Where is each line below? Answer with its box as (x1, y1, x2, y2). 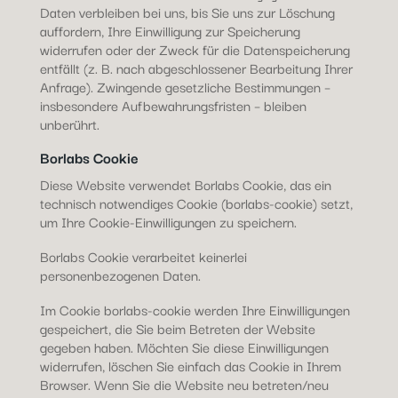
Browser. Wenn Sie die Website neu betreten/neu (39, 373, 329, 394)
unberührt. (39, 113, 99, 134)
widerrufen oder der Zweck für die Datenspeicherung (39, 38, 350, 60)
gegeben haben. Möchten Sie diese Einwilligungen (39, 336, 329, 357)
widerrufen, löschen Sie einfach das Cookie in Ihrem (39, 354, 341, 376)
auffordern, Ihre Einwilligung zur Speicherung (39, 20, 300, 41)
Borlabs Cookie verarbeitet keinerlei (39, 245, 247, 267)
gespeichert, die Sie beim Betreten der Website (39, 317, 315, 338)
